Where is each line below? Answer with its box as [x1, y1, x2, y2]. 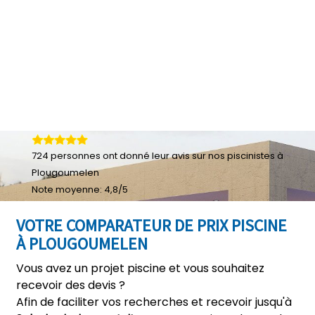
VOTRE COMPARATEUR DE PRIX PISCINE [16, 214, 287, 236]
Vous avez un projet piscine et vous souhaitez [16, 260, 264, 276]
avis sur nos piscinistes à [172, 149, 283, 162]
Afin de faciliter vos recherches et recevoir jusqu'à [16, 294, 292, 310]
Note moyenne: [32, 183, 104, 196]
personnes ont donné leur [49, 149, 172, 162]
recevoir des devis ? [16, 277, 125, 293]
